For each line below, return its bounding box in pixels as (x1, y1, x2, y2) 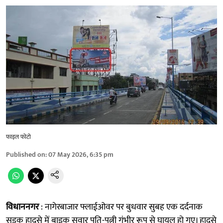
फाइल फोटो (6, 131, 31, 142)
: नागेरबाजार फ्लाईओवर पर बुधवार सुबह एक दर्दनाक (41, 199, 203, 215)
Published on (6, 148, 45, 160)
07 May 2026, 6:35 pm (48, 148, 113, 160)
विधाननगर (6, 199, 41, 215)
